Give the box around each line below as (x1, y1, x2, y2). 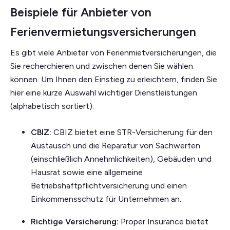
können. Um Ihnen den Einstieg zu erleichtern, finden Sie (10, 74, 217, 84)
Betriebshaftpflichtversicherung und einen (31, 180, 187, 190)
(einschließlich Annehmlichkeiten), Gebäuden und (31, 154, 212, 164)
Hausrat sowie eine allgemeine (31, 167, 143, 177)
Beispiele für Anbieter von (10, 5, 151, 20)
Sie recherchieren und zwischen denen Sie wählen (10, 61, 193, 71)
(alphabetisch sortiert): (10, 101, 94, 111)
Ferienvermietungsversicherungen (10, 24, 196, 39)
